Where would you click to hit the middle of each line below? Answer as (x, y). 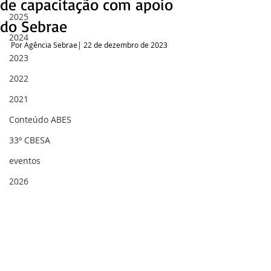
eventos (25, 161)
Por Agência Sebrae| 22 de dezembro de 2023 (89, 45)
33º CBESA (30, 140)
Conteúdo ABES (40, 119)
